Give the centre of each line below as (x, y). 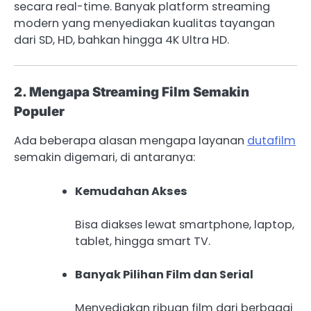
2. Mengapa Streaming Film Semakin (132, 92)
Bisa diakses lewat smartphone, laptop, (185, 224)
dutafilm (271, 141)
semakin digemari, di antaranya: (104, 158)
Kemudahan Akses (131, 191)
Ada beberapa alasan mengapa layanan (131, 141)
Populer (39, 112)
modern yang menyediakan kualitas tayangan (144, 24)
